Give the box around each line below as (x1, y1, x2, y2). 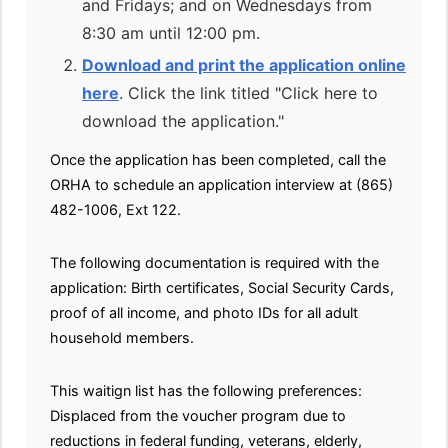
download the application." (82, 111, 284, 132)
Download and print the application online (82, 55, 406, 76)
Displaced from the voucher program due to (50, 407, 346, 425)
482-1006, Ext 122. (50, 201, 181, 219)
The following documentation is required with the (50, 254, 379, 272)
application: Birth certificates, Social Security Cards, (50, 279, 394, 297)
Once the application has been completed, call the (50, 151, 386, 169)
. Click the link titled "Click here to (119, 83, 378, 104)
